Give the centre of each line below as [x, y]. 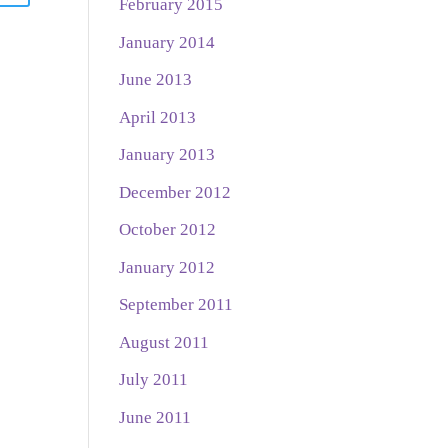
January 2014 [167, 42]
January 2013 [167, 155]
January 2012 [167, 267]
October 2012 [168, 230]
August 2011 [164, 342]
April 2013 [158, 117]
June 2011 [155, 417]
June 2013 [156, 80]
